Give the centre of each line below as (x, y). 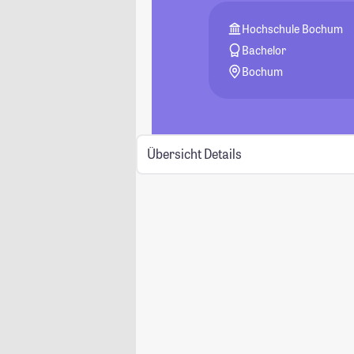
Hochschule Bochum (293, 29)
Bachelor (264, 50)
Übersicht (174, 154)
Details (222, 154)
